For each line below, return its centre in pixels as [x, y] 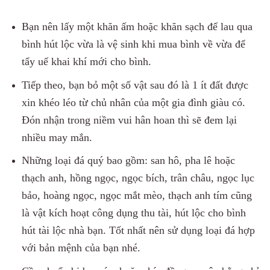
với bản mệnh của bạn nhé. [81, 248]
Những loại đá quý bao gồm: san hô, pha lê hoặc [128, 161]
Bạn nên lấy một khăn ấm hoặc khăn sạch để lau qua [137, 27]
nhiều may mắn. [57, 137]
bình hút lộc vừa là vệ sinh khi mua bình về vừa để [133, 44]
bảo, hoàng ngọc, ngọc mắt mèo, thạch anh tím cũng [137, 196]
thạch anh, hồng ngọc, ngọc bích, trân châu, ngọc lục [138, 178]
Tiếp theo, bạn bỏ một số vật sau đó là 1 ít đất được [135, 85]
